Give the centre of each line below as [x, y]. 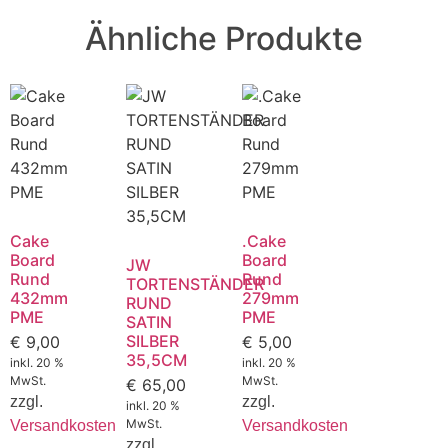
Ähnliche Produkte [224, 38]
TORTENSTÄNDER [194, 283]
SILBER [152, 340]
